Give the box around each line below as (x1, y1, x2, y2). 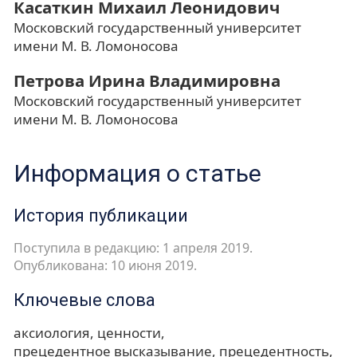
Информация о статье (14, 159, 261, 188)
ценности (97, 324, 161, 343)
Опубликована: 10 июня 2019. (14, 257, 197, 275)
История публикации (14, 206, 188, 226)
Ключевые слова (14, 290, 155, 311)
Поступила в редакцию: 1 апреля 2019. (14, 239, 253, 257)
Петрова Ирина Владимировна (14, 69, 280, 92)
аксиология (14, 324, 90, 343)
